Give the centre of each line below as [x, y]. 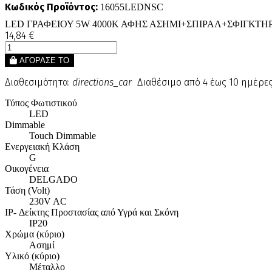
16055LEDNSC [131, 7]
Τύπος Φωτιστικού [41, 103]
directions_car [102, 83]
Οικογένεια [27, 169]
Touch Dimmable [63, 136]
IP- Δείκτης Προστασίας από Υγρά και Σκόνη [92, 212]
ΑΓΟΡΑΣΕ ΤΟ [44, 61]
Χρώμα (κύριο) [35, 234]
